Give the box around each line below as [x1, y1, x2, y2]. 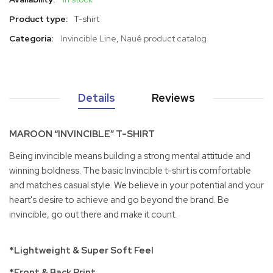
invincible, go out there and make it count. [9, 208, 177, 221]
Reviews [152, 91, 195, 105]
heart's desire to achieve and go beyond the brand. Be [9, 193, 229, 206]
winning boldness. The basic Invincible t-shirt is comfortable [9, 164, 251, 177]
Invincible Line [61, 33, 116, 44]
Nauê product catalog [121, 33, 207, 44]
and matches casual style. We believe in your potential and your [9, 179, 264, 191]
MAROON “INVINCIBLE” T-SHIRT [9, 128, 155, 141]
